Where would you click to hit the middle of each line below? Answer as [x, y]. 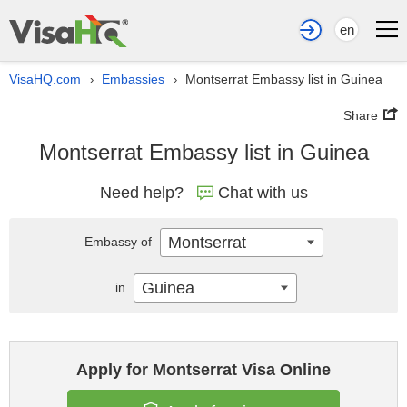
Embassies [133, 79]
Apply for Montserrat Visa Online [203, 370]
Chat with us [263, 193]
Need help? [141, 193]
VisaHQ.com [45, 79]
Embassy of [119, 242]
